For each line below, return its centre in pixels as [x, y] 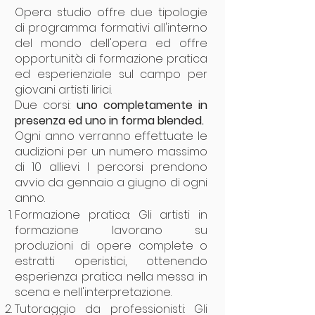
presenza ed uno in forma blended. [109, 121]
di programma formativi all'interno [111, 28]
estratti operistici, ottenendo [111, 261]
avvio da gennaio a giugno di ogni [111, 182]
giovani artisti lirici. [65, 90]
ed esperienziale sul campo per [111, 74]
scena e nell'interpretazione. [93, 292]
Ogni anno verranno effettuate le [111, 136]
